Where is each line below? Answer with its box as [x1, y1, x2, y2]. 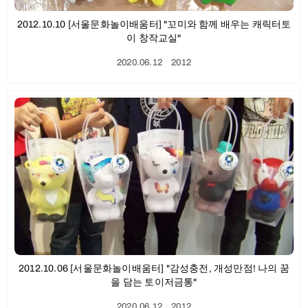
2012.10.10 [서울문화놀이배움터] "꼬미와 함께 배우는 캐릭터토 [16, 19, 291, 30]
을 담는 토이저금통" [111, 276, 197, 287]
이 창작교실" [126, 33, 181, 44]
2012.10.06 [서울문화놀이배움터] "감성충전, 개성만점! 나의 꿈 [19, 263, 289, 274]
